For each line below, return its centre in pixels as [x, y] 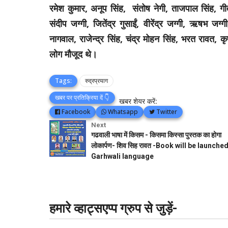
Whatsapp [122, 112]
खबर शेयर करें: [138, 101]
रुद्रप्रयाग [96, 81]
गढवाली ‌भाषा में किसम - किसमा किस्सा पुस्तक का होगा [156, 135]
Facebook [75, 112]
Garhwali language [122, 156]
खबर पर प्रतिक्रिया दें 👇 [82, 97]
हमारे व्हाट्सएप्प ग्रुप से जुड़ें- [113, 208]
